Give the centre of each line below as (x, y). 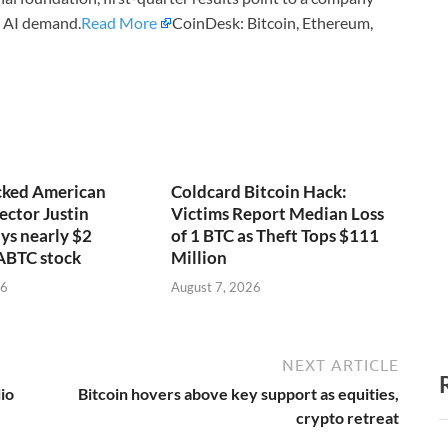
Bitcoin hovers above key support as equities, (238, 393)
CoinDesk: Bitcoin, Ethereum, (272, 23)
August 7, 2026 (216, 286)
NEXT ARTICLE (340, 364)
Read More (119, 23)
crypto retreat (347, 417)
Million (199, 258)
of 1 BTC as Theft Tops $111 (275, 236)
